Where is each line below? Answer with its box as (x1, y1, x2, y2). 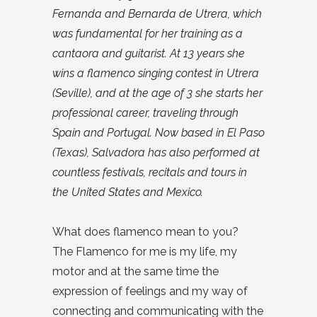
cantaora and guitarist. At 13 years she (52, 47, 245, 61)
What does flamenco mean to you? (52, 225, 241, 239)
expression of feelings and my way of (52, 284, 248, 299)
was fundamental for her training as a (52, 27, 243, 41)
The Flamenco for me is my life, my (52, 245, 237, 259)
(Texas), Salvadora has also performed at (52, 146, 260, 160)
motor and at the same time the (52, 265, 219, 279)
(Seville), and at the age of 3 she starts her (52, 86, 263, 100)
